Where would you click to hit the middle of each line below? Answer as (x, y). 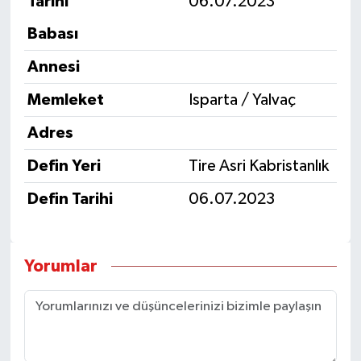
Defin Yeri (64, 166)
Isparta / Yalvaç (242, 100)
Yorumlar (60, 267)
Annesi (54, 67)
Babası (53, 34)
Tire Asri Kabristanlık (259, 166)
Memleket (66, 100)
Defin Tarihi (70, 199)
